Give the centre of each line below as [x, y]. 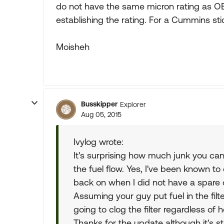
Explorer [133, 104]
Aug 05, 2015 [101, 114]
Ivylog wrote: [98, 142]
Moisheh [73, 47]
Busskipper [99, 104]
